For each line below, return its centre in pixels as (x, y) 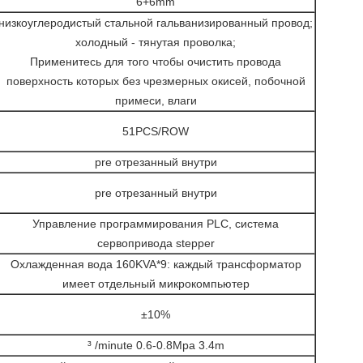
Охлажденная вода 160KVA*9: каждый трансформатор (156, 264)
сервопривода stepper (156, 243)
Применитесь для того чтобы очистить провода (156, 62)
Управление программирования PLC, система (156, 224)
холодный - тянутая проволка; (156, 42)
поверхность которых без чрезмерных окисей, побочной (156, 81)
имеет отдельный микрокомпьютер (156, 284)
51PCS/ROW (156, 131)
